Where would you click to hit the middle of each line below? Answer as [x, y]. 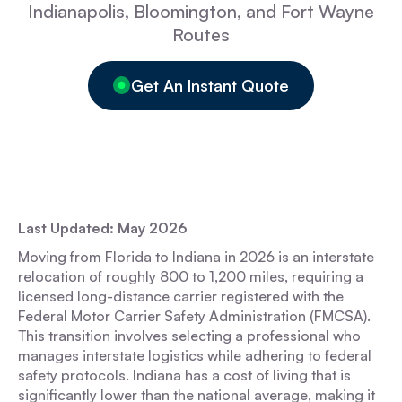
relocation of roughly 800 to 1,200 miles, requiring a [191, 276]
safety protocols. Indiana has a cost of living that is [184, 375]
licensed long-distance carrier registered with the [181, 296]
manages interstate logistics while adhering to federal [195, 355]
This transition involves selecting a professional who [189, 336]
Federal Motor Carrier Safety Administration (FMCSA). [194, 316]
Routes [201, 35]
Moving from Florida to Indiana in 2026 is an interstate [196, 257]
